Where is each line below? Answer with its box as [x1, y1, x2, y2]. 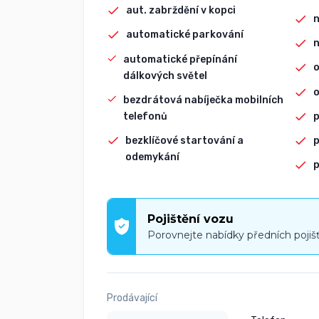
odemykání [125, 151, 179, 164]
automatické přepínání [123, 53, 238, 66]
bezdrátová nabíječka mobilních [122, 93, 283, 106]
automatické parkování [126, 28, 244, 41]
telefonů [122, 110, 167, 122]
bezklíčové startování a [125, 135, 244, 147]
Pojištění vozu [147, 211, 234, 226]
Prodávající [107, 292, 157, 305]
